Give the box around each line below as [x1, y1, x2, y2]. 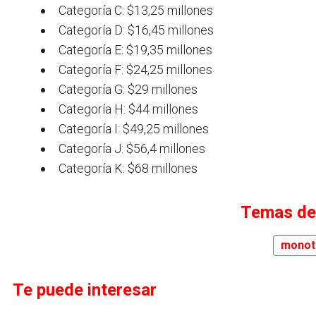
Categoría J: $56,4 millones [59, 141, 205, 157]
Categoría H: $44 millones [59, 102, 198, 117]
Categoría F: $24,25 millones [59, 62, 212, 78]
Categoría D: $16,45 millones [59, 23, 214, 38]
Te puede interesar [13, 280, 157, 300]
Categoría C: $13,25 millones [59, 3, 213, 18]
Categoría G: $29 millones [59, 82, 197, 97]
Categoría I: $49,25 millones [59, 121, 209, 137]
